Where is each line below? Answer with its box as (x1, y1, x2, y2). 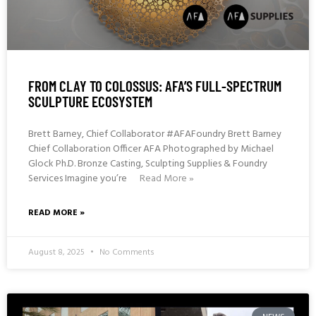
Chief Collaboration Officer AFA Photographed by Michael (28, 141, 274, 158)
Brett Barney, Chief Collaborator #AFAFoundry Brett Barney (28, 126, 281, 143)
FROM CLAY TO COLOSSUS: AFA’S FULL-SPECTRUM (28, 77, 281, 95)
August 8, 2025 (28, 245, 87, 260)
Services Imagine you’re (28, 171, 129, 188)
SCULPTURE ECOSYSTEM (28, 92, 152, 111)
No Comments (97, 245, 154, 260)
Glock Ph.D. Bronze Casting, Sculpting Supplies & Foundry (28, 156, 267, 173)
